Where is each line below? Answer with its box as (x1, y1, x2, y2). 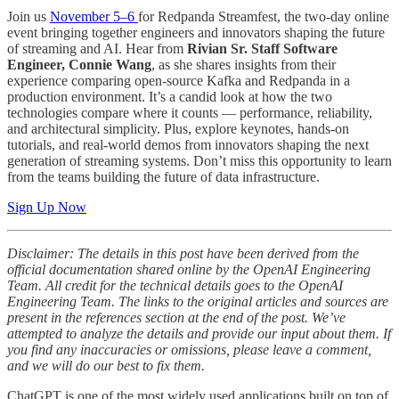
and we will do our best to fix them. (7, 357, 205, 373)
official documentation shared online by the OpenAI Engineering (7, 261, 370, 277)
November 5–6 (50, 8, 138, 24)
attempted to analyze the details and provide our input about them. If (7, 325, 391, 341)
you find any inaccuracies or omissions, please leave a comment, (7, 341, 371, 357)
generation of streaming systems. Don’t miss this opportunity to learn (7, 152, 392, 168)
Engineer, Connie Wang (7, 56, 151, 72)
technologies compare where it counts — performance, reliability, (7, 104, 372, 120)
